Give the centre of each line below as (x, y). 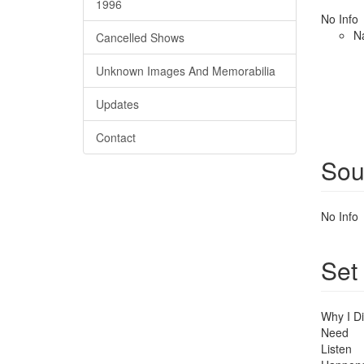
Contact (116, 137)
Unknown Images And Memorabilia (186, 71)
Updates (117, 104)
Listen (336, 349)
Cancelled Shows (140, 37)
